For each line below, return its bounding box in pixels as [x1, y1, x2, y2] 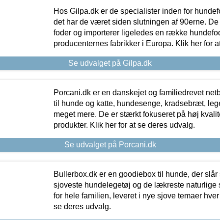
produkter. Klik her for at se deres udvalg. [53, 120, 195, 129]
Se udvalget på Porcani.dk [64, 140, 156, 149]
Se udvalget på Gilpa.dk [68, 58, 152, 67]
